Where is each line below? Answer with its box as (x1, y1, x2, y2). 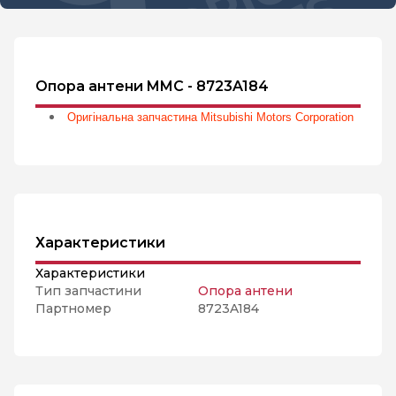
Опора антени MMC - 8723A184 (35, 78, 269, 95)
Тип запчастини (35, 283, 141, 299)
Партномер (35, 301, 111, 316)
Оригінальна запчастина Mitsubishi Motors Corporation (67, 110, 354, 124)
